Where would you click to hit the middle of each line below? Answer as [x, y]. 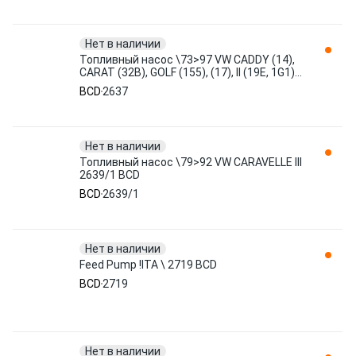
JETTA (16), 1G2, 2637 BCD [148, 85]
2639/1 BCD [110, 175]
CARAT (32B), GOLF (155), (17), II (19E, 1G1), [188, 72]
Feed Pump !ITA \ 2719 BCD [148, 265]
